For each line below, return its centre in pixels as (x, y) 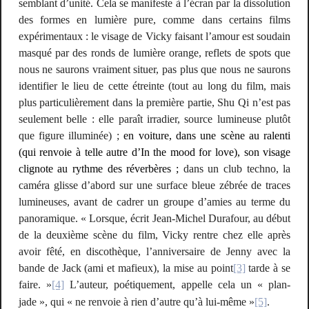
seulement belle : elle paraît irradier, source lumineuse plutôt (154, 119)
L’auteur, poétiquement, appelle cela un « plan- (180, 285)
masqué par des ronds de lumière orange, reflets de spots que (154, 53)
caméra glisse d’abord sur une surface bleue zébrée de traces (154, 186)
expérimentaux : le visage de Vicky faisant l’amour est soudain (154, 37)
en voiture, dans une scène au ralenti (207, 136)
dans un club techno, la (235, 169)
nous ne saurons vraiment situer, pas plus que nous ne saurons (154, 70)
